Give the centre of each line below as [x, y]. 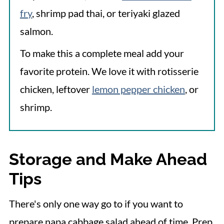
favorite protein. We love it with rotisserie [109, 71]
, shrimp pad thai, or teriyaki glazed [106, 13]
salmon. [36, 31]
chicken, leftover [56, 89]
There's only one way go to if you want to [96, 203]
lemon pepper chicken [138, 89]
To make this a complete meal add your [102, 53]
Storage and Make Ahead [108, 159]
